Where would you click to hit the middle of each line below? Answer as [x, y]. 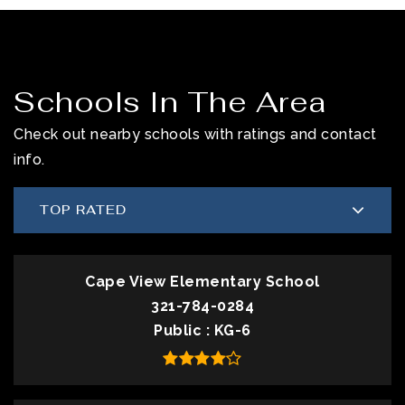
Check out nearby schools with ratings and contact [195, 134]
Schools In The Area [170, 102]
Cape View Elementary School [202, 282]
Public [180, 330]
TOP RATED [83, 210]
